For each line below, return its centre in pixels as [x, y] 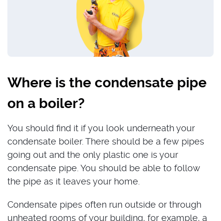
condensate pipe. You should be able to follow [104, 168]
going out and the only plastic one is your [93, 154]
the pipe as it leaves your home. [74, 181]
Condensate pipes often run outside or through [104, 204]
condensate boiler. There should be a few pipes [106, 141]
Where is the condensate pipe [107, 82]
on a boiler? [46, 103]
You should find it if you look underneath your [101, 128]
